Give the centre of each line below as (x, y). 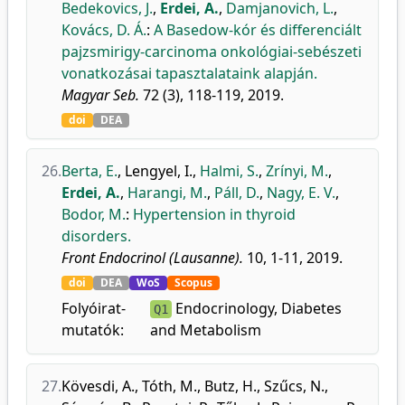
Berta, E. (89, 171)
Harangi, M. (167, 193)
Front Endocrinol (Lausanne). (152, 258)
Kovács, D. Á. (104, 30)
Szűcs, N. (294, 386)
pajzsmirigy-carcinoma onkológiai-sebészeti (212, 52)
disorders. (96, 236)
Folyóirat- (94, 308)
